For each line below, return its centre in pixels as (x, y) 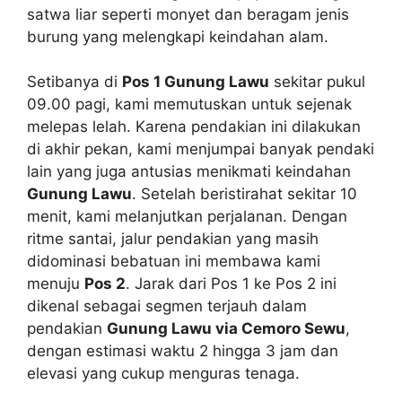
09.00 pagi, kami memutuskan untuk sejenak (189, 104)
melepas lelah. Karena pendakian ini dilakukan (194, 127)
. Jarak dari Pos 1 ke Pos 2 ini (231, 284)
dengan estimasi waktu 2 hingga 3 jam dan (183, 351)
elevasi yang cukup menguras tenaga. (163, 373)
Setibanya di (74, 82)
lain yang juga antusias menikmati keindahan (189, 171)
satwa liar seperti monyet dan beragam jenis (188, 14)
